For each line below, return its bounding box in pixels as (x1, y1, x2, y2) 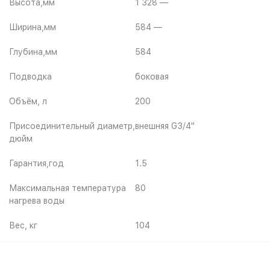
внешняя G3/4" (135, 121, 195, 131)
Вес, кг (9, 221, 37, 230)
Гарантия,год (9, 159, 64, 168)
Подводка (9, 72, 52, 81)
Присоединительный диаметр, (9, 121, 135, 131)
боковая (135, 72, 169, 81)
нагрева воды (9, 196, 64, 206)
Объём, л (9, 96, 47, 106)
